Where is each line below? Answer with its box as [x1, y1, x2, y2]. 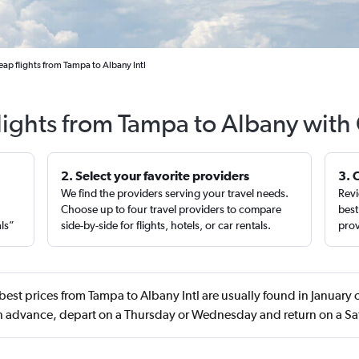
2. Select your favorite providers [61, 168, 250, 183]
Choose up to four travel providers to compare [61, 203, 282, 216]
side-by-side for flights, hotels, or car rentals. [61, 219, 272, 232]
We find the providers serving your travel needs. [61, 187, 289, 200]
